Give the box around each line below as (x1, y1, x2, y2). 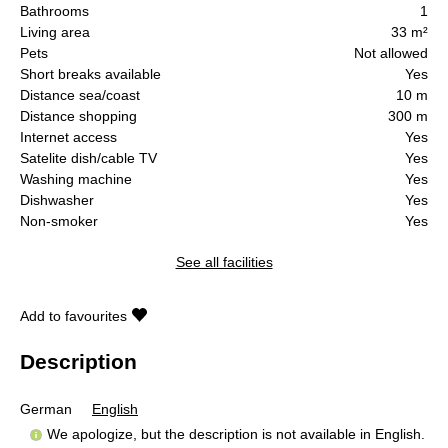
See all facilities (175, 253, 273, 270)
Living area (20, 23, 90, 40)
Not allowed (354, 44, 428, 61)
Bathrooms (20, 2, 89, 19)
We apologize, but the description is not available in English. (47, 425, 425, 442)
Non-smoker (20, 212, 98, 229)
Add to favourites (20, 307, 127, 324)
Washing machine (20, 170, 132, 187)
